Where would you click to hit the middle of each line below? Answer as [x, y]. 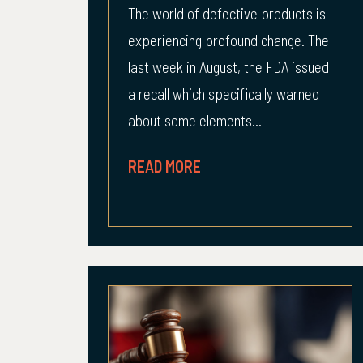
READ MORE [164, 166]
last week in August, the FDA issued [228, 67]
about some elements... [195, 120]
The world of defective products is [227, 13]
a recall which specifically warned [224, 94]
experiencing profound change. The [228, 40]
